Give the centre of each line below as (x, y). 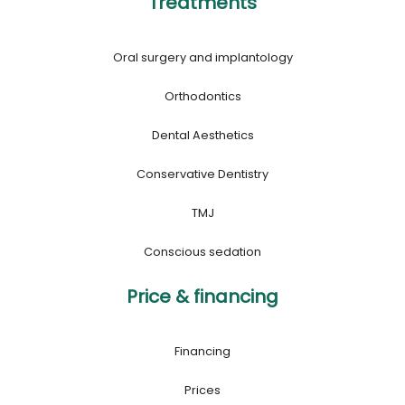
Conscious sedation (202, 251)
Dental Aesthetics (202, 135)
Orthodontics (202, 96)
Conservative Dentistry (202, 174)
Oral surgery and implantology (202, 57)
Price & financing (202, 296)
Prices (202, 390)
